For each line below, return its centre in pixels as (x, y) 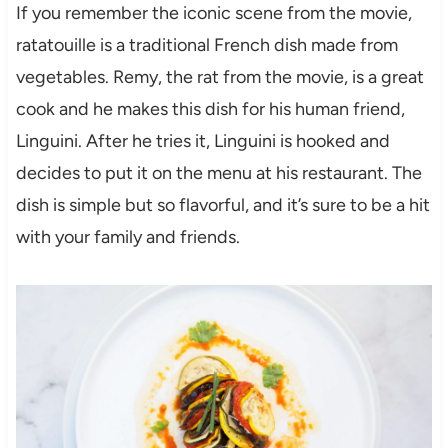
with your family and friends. (127, 237)
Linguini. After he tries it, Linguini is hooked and (202, 141)
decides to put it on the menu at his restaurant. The (218, 173)
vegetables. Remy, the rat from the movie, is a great (219, 77)
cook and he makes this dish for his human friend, (210, 109)
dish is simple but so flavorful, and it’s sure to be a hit (222, 205)
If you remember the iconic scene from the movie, (213, 13)
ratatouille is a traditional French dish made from (206, 45)
